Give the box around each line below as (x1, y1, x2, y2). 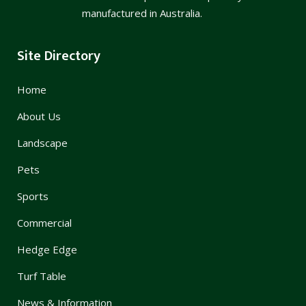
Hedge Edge (17, 242, 77, 256)
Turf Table (17, 268, 66, 283)
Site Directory (17, 44, 100, 68)
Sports (17, 189, 48, 203)
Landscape (17, 135, 68, 150)
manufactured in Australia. (82, 5, 202, 20)
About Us (17, 109, 61, 123)
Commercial (17, 215, 72, 229)
